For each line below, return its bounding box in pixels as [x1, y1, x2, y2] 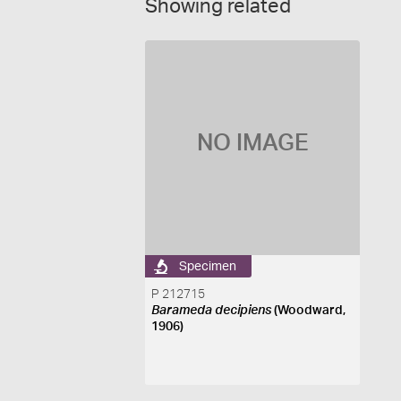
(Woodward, [271, 304, 346, 317]
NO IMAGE [196, 132, 309, 155]
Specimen [179, 260, 237, 273]
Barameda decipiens [151, 304, 272, 317]
